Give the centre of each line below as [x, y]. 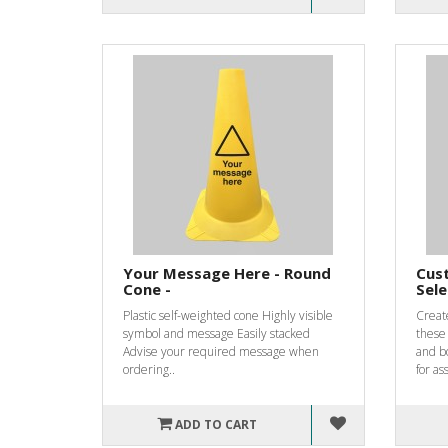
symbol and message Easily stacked [216, 333]
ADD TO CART [216, 424]
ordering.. [149, 369]
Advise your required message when [221, 351]
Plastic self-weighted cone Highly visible [228, 315]
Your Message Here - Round [227, 272]
